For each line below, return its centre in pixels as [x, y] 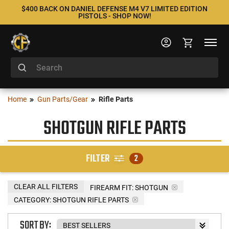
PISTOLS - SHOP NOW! [114, 16]
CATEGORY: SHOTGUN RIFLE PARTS [71, 200]
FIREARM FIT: [112, 187]
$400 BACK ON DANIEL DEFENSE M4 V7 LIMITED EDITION [114, 9]
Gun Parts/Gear [63, 99]
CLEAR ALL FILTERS [46, 186]
